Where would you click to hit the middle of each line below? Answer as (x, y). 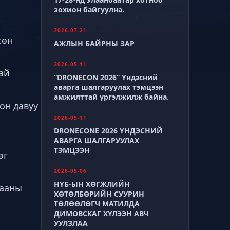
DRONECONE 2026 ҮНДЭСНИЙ (108, 131)
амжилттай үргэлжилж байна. (111, 97)
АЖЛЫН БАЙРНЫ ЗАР (94, 43)
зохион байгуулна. (89, 9)
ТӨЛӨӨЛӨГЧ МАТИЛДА (97, 204)
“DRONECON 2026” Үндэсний (106, 77)
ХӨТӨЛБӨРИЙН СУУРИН (99, 194)
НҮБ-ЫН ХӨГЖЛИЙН (92, 184)
